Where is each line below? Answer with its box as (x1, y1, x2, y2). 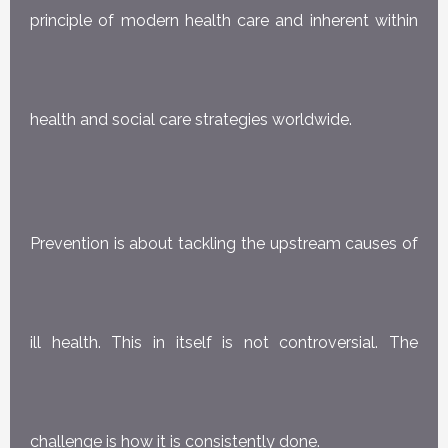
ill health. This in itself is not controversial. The (30, 333, 418, 353)
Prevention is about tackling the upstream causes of (30, 234, 418, 254)
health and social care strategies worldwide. (30, 109, 352, 129)
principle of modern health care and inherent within (30, 10, 418, 30)
